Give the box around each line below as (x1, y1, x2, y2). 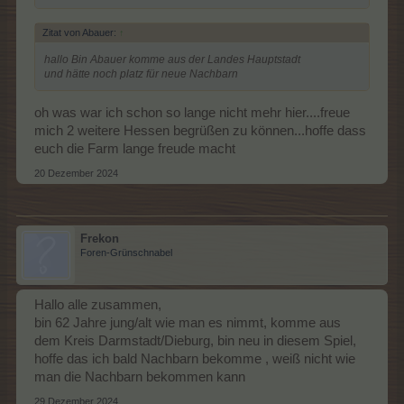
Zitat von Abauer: (42, 26, 119, 38)
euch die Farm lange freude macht (34, 142, 235, 157)
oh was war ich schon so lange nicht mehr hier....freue (34, 106, 350, 121)
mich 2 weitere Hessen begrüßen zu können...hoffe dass (34, 124, 366, 139)
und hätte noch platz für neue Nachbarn (44, 67, 238, 80)
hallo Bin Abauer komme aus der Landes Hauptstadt (44, 52, 300, 66)
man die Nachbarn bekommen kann (34, 370, 245, 385)
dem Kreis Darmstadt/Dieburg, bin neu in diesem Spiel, (34, 334, 356, 349)
